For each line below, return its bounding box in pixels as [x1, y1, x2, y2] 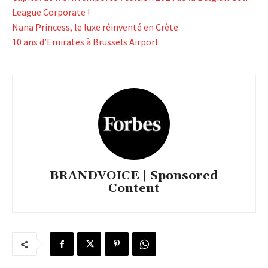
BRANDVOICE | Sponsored [50, 168, 218, 184]
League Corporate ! [12, 6, 90, 19]
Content [108, 181, 160, 197]
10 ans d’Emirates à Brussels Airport [12, 36, 159, 48]
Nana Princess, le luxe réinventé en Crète [12, 21, 178, 33]
